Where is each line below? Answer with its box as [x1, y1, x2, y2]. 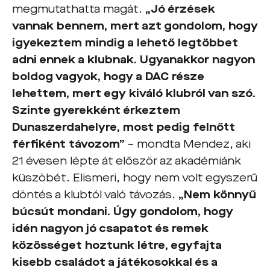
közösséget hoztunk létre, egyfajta [12, 238, 222, 253]
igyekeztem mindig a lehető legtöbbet [12, 36, 238, 50]
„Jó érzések [145, 2, 215, 16]
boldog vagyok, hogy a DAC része [12, 69, 204, 84]
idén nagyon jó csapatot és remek [12, 221, 209, 236]
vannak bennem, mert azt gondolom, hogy [12, 19, 258, 33]
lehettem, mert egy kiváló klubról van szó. [12, 86, 256, 101]
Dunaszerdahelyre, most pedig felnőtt [12, 120, 235, 134]
